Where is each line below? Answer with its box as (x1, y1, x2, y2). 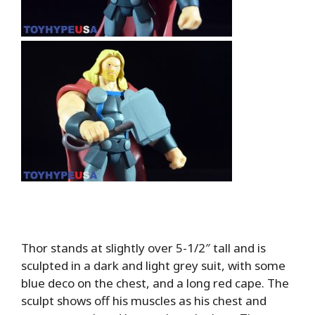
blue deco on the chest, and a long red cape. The (21, 274, 289, 291)
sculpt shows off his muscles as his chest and (21, 292, 266, 309)
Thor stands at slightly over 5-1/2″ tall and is (21, 239, 266, 256)
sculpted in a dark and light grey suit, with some (21, 257, 285, 274)
